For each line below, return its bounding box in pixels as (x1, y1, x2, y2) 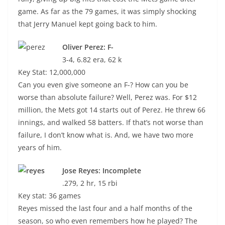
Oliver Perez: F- (62, 42, 114, 52)
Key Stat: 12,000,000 (18, 67, 85, 77)
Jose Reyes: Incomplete (62, 166, 141, 175)
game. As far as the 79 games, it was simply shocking (18, 7, 196, 16)
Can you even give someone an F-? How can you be (18, 80, 188, 89)
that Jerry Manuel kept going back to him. (18, 19, 157, 29)
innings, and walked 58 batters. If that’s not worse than (18, 118, 203, 127)
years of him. (18, 143, 62, 152)
